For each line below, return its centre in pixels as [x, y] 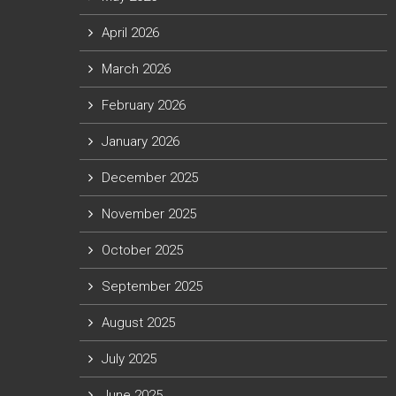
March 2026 [136, 69]
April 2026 [130, 33]
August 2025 [138, 323]
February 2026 [143, 105]
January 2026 [140, 141]
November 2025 [148, 214]
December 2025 [149, 178]
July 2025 [129, 359]
